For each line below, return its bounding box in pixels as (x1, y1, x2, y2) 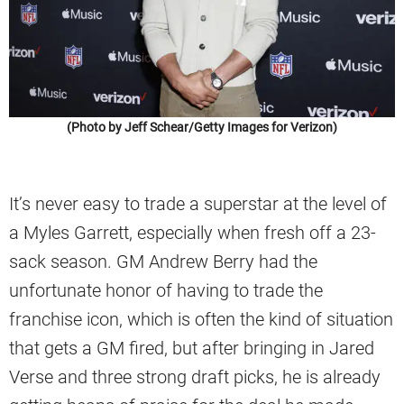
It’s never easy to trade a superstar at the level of (9, 192, 387, 215)
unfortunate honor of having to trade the (9, 279, 323, 301)
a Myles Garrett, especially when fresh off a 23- (9, 221, 376, 243)
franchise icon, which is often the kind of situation (9, 308, 393, 330)
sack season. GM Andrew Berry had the (9, 250, 317, 272)
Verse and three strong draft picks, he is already (9, 365, 381, 388)
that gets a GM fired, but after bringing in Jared (9, 336, 374, 359)
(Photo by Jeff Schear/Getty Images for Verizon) (67, 119, 337, 134)
